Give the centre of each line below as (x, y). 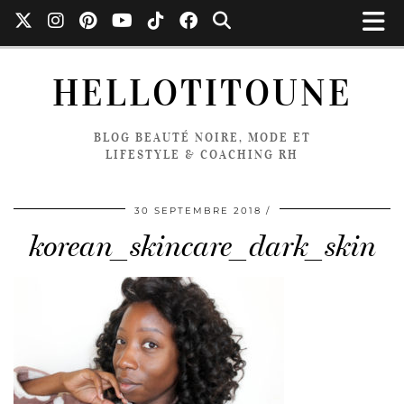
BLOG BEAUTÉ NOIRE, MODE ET (202, 138)
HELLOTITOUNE (202, 93)
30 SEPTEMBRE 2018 (197, 211)
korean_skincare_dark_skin (202, 246)
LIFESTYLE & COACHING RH (202, 155)
